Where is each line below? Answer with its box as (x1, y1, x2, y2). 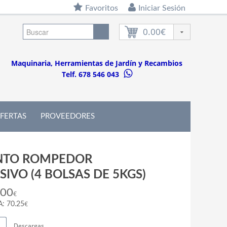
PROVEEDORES (41, 112, 95, 120)
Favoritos (85, 4, 118, 12)
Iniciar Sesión (138, 4, 185, 12)
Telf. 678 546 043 (61, 69, 121, 79)
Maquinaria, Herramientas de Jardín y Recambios (11, 58, 182, 68)
